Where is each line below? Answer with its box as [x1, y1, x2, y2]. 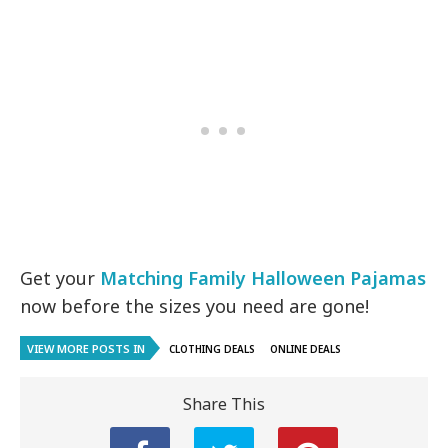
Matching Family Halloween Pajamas [100, 266, 427, 291]
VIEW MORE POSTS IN [27, 341, 145, 357]
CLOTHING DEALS [169, 342, 255, 357]
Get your [20, 266, 101, 291]
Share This [183, 393, 265, 416]
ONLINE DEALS [270, 342, 341, 357]
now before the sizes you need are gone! [20, 294, 370, 319]
